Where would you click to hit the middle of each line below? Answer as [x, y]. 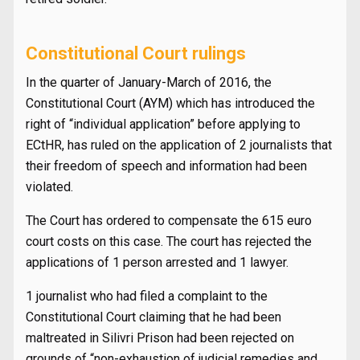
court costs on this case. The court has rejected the [169, 241]
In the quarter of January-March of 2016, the [149, 82]
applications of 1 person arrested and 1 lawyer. [157, 262]
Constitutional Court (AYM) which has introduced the [170, 103]
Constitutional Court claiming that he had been [153, 317]
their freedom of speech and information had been [166, 166]
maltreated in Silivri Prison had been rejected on [160, 338]
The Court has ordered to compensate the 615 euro [169, 221]
